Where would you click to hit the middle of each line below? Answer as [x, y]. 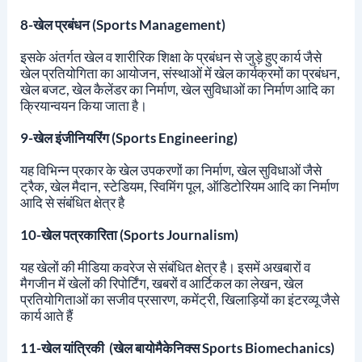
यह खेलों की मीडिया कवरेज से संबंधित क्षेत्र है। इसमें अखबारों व [165, 267]
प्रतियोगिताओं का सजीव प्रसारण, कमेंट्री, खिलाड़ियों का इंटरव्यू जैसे [179, 300]
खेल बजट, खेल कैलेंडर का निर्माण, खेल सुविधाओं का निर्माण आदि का [177, 90]
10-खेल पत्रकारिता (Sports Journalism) [131, 235]
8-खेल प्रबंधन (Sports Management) [124, 25]
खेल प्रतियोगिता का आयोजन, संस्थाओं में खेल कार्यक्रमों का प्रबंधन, [180, 74]
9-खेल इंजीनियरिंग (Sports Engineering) [130, 138]
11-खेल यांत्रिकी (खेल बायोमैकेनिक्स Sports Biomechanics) [178, 348]
